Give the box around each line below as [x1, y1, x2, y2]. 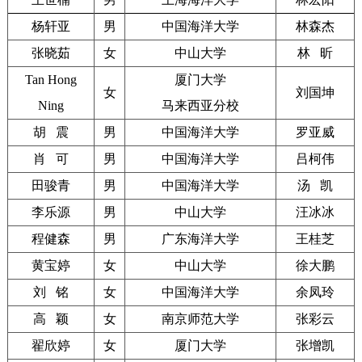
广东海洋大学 [162, 232, 239, 246]
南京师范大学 [162, 312, 239, 326]
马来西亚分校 [162, 99, 239, 113]
